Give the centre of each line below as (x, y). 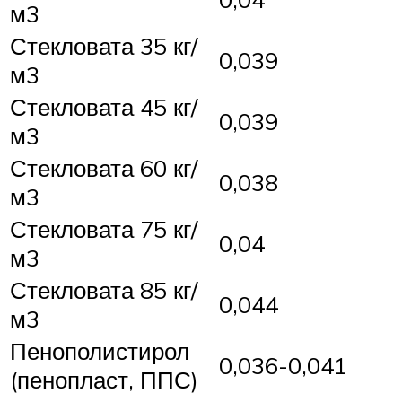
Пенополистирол (100, 350)
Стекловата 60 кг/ (104, 167)
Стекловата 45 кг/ (104, 106)
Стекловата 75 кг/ (104, 228)
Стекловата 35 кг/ (104, 45)
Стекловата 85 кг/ (104, 289)
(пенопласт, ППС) (104, 379)
